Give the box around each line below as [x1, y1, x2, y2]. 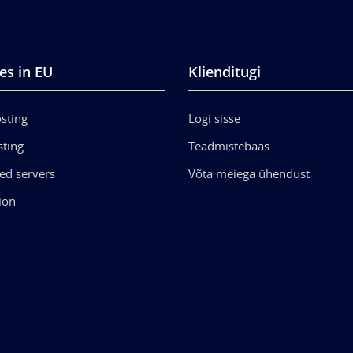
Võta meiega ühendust [188, 165, 310, 181]
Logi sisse [188, 110, 240, 126]
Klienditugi [188, 61, 261, 81]
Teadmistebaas [188, 137, 269, 154]
